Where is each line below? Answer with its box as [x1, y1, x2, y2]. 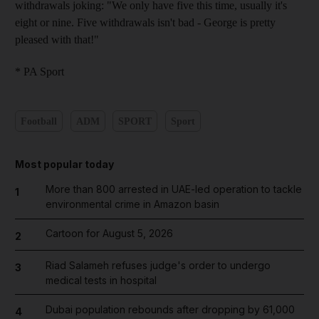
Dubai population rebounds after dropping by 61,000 [45, 303, 295, 315]
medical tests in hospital [45, 273, 157, 286]
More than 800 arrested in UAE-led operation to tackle [45, 183, 302, 195]
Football [21, 115, 57, 127]
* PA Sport [15, 66, 64, 78]
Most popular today [15, 158, 114, 170]
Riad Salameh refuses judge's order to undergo [45, 258, 271, 271]
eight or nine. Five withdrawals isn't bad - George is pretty [15, 16, 276, 28]
